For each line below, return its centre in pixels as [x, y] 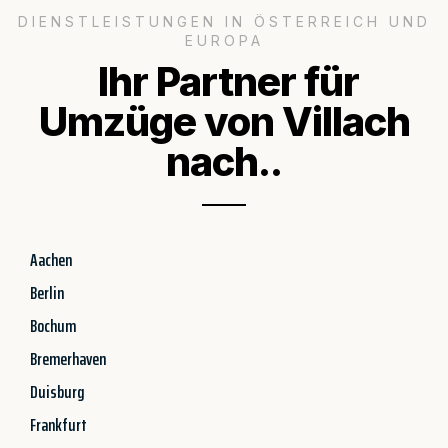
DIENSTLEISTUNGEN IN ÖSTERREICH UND [224, 21]
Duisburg [57, 391]
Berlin [47, 292]
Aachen [51, 259]
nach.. [224, 161]
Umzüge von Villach [224, 121]
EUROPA [224, 40]
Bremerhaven [68, 358]
